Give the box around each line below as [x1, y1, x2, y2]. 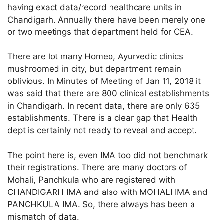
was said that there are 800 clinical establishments [7, 88, 210, 99]
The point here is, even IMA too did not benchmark [7, 150, 208, 160]
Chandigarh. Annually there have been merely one [7, 14, 206, 25]
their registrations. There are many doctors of [7, 162, 187, 172]
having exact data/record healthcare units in [7, 2, 182, 12]
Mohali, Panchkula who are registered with [7, 174, 176, 185]
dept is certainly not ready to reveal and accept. [7, 125, 197, 136]
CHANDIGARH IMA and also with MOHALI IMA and [7, 187, 208, 197]
